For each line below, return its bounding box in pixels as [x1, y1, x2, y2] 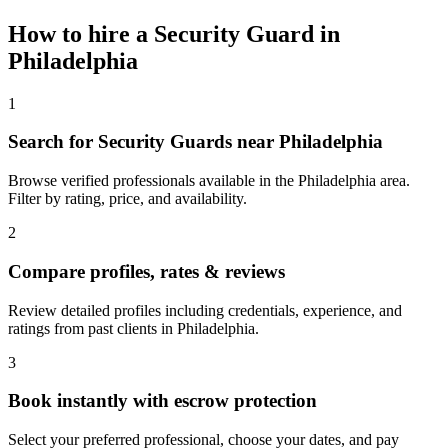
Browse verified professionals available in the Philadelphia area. [8, 172, 410, 190]
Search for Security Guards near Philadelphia [8, 131, 383, 153]
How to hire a [8, 20, 154, 47]
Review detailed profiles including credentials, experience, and [8, 301, 402, 319]
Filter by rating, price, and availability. [8, 190, 247, 208]
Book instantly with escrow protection [8, 390, 317, 412]
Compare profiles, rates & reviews [8, 260, 285, 282]
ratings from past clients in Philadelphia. [8, 319, 259, 337]
